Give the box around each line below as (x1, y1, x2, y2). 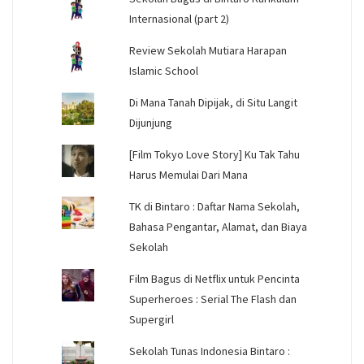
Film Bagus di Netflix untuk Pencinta (128, 271, 300, 287)
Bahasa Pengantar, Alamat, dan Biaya (128, 219, 307, 235)
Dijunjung (128, 115, 172, 131)
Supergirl (128, 312, 174, 327)
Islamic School (128, 63, 198, 79)
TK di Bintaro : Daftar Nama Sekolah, (128, 199, 300, 214)
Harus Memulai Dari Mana (128, 167, 248, 183)
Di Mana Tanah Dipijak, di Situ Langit (128, 95, 297, 110)
